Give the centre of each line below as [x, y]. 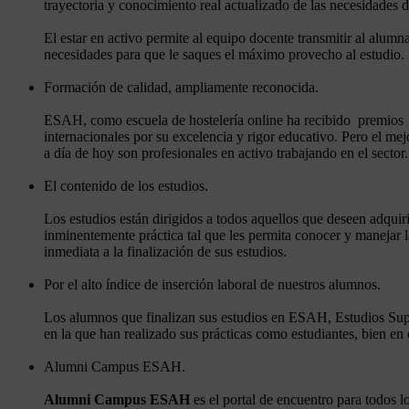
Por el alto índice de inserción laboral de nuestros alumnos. [212, 284]
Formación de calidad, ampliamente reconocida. [181, 87]
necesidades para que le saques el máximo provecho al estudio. [224, 54]
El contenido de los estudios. [126, 185]
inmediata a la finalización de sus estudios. [165, 251]
